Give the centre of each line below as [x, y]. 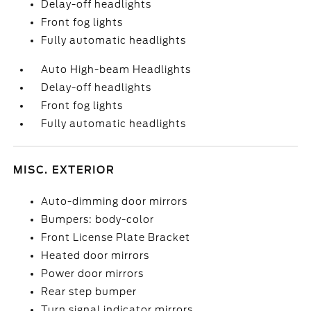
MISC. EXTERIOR [64, 170]
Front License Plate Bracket [116, 237]
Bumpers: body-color [98, 219]
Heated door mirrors [95, 255]
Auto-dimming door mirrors [115, 201]
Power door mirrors [93, 274]
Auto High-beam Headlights [116, 69]
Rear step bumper [89, 292]
